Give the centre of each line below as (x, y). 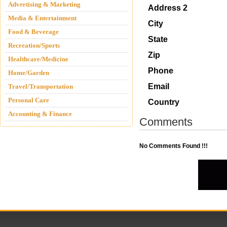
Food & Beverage (33, 32)
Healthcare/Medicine (38, 59)
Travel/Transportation (41, 86)
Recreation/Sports (34, 45)
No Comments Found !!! (174, 146)
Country (164, 102)
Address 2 (168, 8)
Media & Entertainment (42, 18)
